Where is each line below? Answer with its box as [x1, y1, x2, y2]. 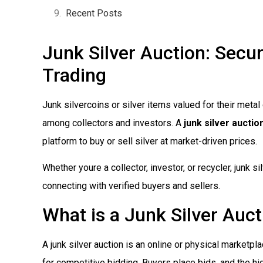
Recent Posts [66, 8, 122, 19]
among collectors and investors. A [42, 117, 184, 129]
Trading [42, 64, 106, 86]
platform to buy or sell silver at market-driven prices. [42, 136, 257, 147]
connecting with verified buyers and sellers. [42, 180, 220, 192]
